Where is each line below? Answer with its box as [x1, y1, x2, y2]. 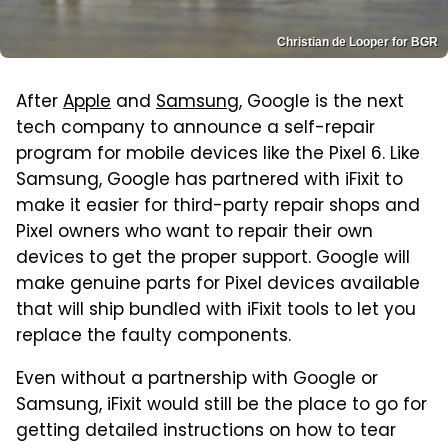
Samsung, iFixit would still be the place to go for [16, 391, 427, 420]
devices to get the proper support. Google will [16, 244, 410, 273]
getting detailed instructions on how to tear [16, 417, 396, 446]
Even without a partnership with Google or [16, 365, 378, 394]
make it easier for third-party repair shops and [16, 192, 420, 221]
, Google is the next [239, 88, 404, 117]
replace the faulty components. [16, 322, 291, 351]
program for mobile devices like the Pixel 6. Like [16, 140, 420, 169]
